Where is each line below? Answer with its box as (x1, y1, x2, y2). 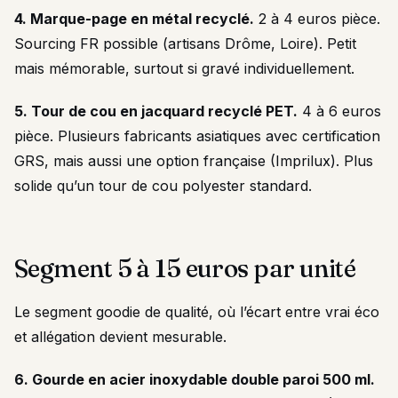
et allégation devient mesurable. (14, 328, 227, 346)
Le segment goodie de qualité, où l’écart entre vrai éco (14, 303, 379, 321)
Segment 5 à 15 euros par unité (14, 253, 356, 283)
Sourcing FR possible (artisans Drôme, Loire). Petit (14, 35, 356, 52)
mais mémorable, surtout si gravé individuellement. (14, 60, 354, 77)
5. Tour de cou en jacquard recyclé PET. (14, 102, 298, 120)
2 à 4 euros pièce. (254, 10, 380, 28)
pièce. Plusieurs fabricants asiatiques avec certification (14, 127, 380, 145)
